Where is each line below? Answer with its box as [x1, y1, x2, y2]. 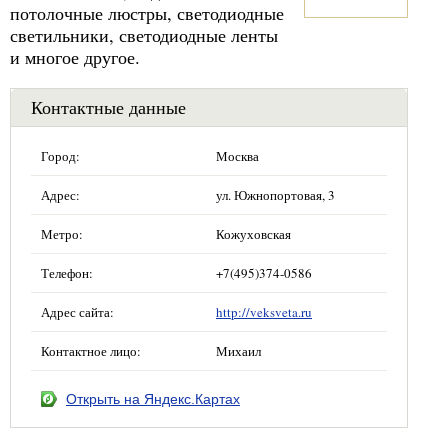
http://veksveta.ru [216, 303, 312, 321]
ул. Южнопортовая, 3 [216, 186, 335, 204]
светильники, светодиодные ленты [10, 23, 278, 47]
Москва [216, 147, 259, 165]
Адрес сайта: [41, 303, 114, 321]
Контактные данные [31, 95, 186, 119]
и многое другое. [10, 45, 140, 69]
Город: [41, 147, 80, 165]
